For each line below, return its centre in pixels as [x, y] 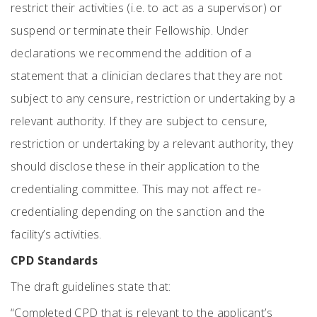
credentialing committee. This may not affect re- [136, 189]
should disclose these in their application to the [136, 166]
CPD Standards [54, 260]
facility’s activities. [58, 234]
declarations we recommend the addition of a [131, 53]
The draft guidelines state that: [91, 287]
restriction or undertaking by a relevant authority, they [152, 144]
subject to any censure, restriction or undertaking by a [153, 98]
